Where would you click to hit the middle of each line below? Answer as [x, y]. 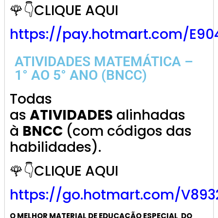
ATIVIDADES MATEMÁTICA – [104, 62]
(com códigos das [127, 131]
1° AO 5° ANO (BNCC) [81, 75]
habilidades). [55, 147]
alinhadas [149, 115]
